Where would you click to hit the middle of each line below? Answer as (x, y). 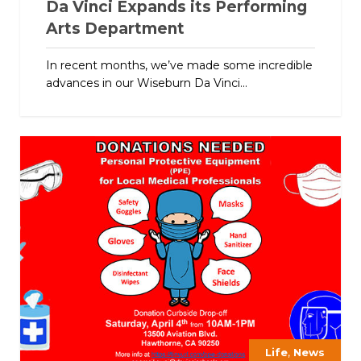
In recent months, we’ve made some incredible (179, 65)
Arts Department (115, 28)
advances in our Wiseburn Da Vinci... (146, 83)
